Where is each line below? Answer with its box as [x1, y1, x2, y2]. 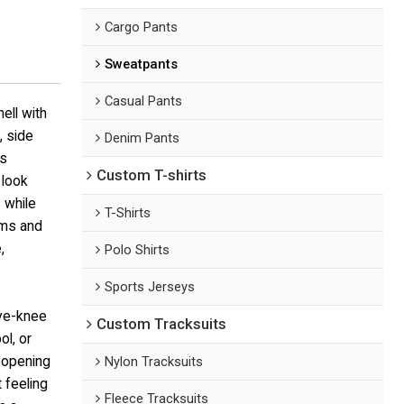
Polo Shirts [105, 241, 170, 258]
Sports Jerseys [105, 278, 196, 295]
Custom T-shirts [96, 166, 207, 184]
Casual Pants [105, 92, 183, 109]
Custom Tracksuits [96, 315, 227, 333]
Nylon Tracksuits [105, 353, 204, 370]
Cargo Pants [105, 18, 179, 35]
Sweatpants [105, 55, 179, 72]
